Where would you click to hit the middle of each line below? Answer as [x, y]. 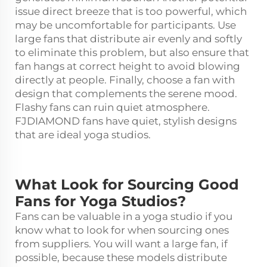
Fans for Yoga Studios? [105, 201]
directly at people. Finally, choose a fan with [125, 80]
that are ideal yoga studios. [84, 134]
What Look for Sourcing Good [127, 184]
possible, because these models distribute [121, 257]
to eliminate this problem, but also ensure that [132, 52]
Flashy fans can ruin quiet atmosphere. [112, 107]
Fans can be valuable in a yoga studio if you [124, 216]
